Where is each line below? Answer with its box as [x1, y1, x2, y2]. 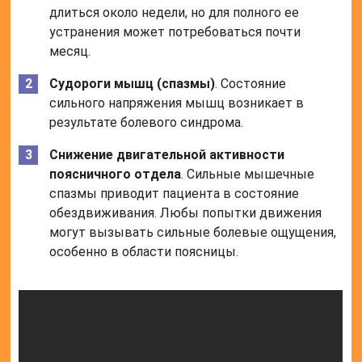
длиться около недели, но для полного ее [49, 5, 300, 21]
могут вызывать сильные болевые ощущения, [49, 225, 337, 241]
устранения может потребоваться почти [49, 24, 301, 40]
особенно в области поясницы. [49, 244, 239, 260]
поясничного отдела [49, 166, 182, 183]
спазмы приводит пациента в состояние [49, 186, 300, 202]
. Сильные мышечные [181, 166, 315, 183]
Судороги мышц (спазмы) [49, 76, 216, 92]
